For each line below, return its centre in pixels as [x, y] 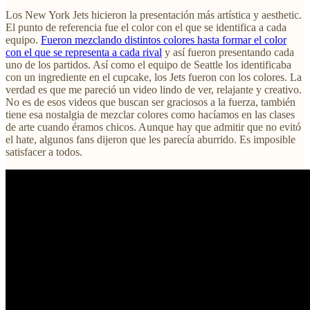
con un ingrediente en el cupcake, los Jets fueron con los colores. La [154, 77]
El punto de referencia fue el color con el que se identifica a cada [146, 27]
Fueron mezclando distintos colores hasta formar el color [164, 39]
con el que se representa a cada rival [84, 52]
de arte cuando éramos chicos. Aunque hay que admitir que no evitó [153, 127]
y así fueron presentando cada [228, 52]
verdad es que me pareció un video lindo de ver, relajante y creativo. [154, 89]
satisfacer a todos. [44, 152]
